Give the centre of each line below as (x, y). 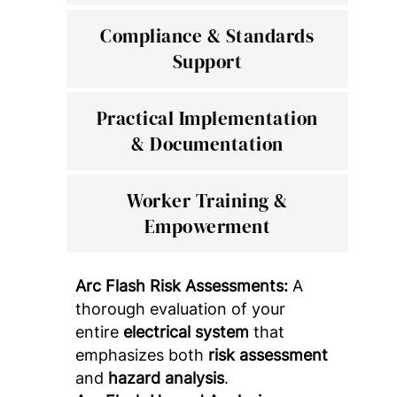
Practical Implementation (207, 118)
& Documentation (207, 144)
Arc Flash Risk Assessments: (181, 285)
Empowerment (207, 226)
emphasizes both (141, 354)
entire (99, 331)
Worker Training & (207, 200)
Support (207, 61)
